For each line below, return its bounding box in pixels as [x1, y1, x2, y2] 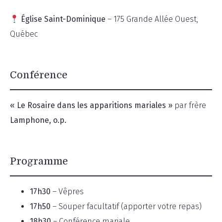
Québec [10, 29, 38, 39]
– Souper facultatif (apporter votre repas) [51, 202, 202, 211]
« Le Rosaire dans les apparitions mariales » [10, 101, 172, 110]
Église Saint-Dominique [21, 14, 106, 24]
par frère [172, 101, 206, 110]
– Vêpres [51, 187, 84, 196]
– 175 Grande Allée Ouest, [106, 14, 199, 24]
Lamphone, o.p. [10, 115, 66, 125]
